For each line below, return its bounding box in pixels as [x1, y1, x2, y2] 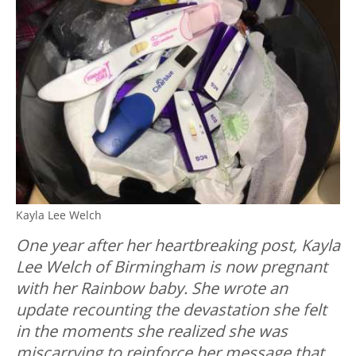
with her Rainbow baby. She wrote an [16, 277, 288, 300]
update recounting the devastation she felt [16, 299, 327, 321]
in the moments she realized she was [16, 320, 288, 342]
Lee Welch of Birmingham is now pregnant [16, 256, 327, 278]
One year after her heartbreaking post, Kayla [16, 234, 340, 257]
